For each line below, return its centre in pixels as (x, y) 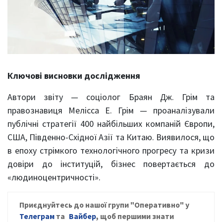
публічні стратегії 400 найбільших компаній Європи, (111, 124)
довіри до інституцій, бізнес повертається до (111, 164)
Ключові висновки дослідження (74, 76)
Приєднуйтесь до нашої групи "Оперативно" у (104, 205)
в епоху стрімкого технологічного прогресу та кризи (111, 151)
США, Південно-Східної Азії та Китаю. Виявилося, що (111, 137)
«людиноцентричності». (54, 177)
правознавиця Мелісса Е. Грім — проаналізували (111, 111)
